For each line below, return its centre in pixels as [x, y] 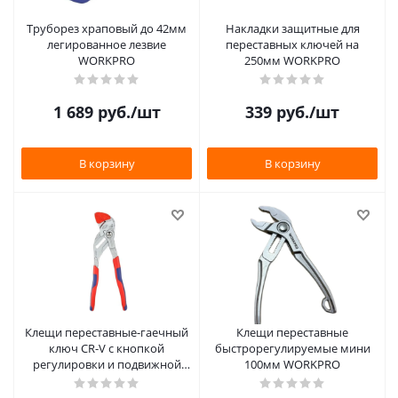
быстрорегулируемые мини [292, 348]
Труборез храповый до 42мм [107, 28]
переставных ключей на [292, 44]
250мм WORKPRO [292, 60]
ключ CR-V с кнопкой [107, 348]
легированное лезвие [107, 44]
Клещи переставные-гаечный [107, 332]
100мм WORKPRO [292, 364]
